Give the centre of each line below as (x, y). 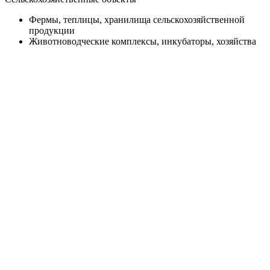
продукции (52, 30)
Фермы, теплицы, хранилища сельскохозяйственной (137, 19)
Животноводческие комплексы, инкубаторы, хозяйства (143, 41)
